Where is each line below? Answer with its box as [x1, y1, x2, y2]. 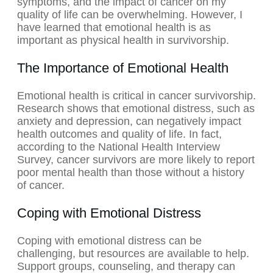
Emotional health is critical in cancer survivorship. [17, 90, 256, 102]
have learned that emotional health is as [17, 21, 211, 34]
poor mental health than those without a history [17, 166, 244, 179]
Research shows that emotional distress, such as [17, 102, 255, 115]
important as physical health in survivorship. [17, 34, 229, 47]
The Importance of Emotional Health [17, 60, 229, 76]
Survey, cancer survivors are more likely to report [17, 154, 255, 166]
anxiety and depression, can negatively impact [17, 115, 241, 128]
